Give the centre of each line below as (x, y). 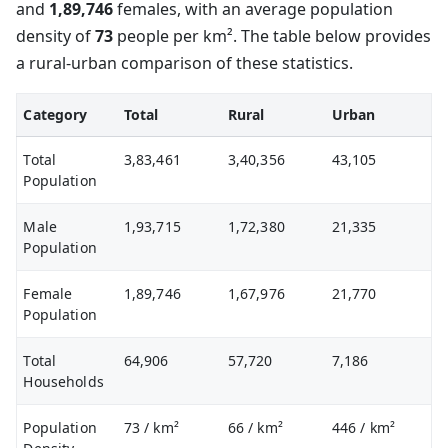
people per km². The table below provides (272, 36)
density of (55, 36)
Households (63, 381)
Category (55, 114)
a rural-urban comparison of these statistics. (184, 63)
